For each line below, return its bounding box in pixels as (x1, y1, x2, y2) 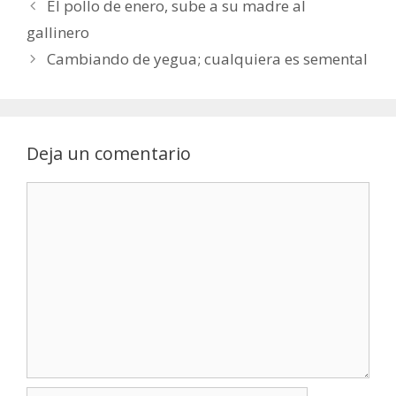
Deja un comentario (27, 141, 191, 165)
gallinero (27, 22, 89, 42)
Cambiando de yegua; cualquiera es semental (47, 49, 369, 69)
